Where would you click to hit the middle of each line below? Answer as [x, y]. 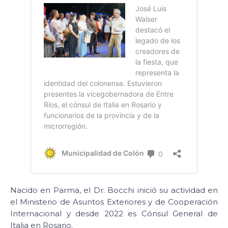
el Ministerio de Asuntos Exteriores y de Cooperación [114, 202]
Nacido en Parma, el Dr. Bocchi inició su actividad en [114, 190]
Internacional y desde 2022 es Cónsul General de [114, 214]
